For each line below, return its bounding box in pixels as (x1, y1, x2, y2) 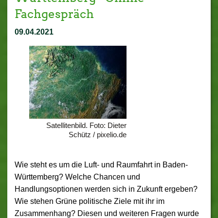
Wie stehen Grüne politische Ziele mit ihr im (15, 197, 164, 205)
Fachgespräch (15, 7, 94, 21)
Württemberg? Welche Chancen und (15, 173, 140, 181)
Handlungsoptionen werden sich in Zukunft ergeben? (15, 185, 198, 193)
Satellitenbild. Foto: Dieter (46, 121, 127, 129)
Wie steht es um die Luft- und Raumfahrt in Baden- (15, 161, 188, 169)
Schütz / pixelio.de (69, 130, 127, 139)
